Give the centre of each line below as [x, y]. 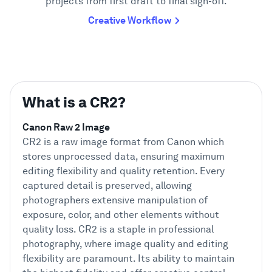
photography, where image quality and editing [125, 244]
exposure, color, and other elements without [121, 215]
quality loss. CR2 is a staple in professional [118, 229]
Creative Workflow [129, 20]
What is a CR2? [74, 102]
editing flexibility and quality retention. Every [124, 171]
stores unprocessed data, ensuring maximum [124, 156]
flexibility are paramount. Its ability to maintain [128, 258]
